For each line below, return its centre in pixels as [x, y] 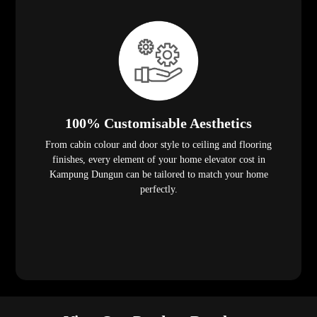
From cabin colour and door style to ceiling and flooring [158, 145]
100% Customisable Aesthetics [158, 123]
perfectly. [158, 190]
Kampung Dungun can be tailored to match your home [158, 175]
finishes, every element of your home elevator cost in [158, 160]
